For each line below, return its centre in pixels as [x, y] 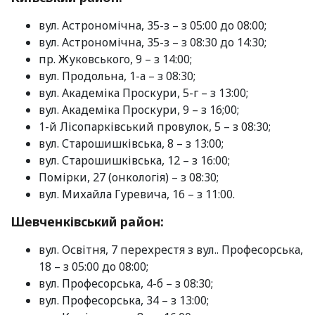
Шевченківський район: [87, 221]
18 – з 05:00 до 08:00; [94, 266]
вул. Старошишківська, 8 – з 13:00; [131, 143]
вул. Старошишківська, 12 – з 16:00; [134, 160]
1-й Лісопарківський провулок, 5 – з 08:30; [155, 126]
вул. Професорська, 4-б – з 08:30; [126, 283]
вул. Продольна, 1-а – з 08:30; [117, 76]
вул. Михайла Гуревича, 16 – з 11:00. [137, 194]
